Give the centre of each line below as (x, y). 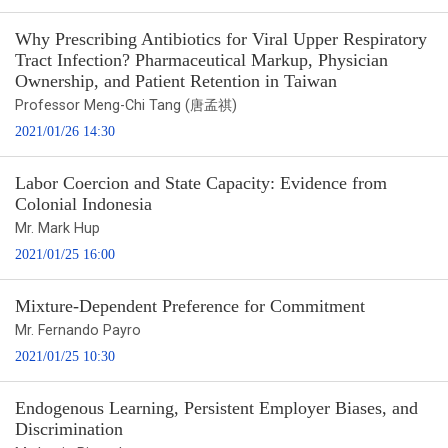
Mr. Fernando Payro (78, 330)
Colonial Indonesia (83, 203)
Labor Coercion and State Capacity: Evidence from (201, 182)
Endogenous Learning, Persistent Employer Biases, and (216, 407)
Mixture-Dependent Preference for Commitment (190, 305)
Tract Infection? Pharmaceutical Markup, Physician (201, 59)
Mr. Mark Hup (57, 228)
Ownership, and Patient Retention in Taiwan (176, 80)
